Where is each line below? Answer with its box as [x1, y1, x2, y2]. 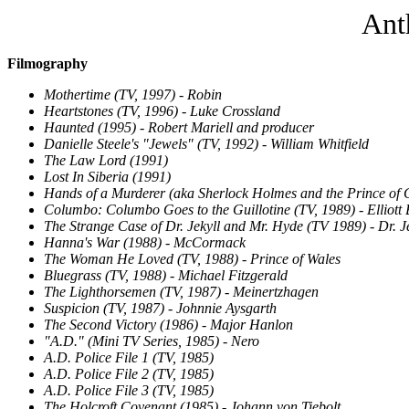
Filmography [7, 56, 88, 71]
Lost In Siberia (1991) [44, 169, 171, 184]
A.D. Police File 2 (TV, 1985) [44, 366, 214, 382]
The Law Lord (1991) [44, 152, 168, 168]
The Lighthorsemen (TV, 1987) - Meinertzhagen [44, 284, 319, 299]
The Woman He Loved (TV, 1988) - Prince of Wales [44, 251, 341, 267]
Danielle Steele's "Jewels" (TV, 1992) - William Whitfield [44, 136, 369, 152]
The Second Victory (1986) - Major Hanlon [44, 317, 293, 332]
